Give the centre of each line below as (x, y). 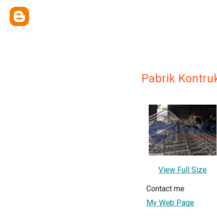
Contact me (165, 189)
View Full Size (183, 170)
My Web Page (170, 203)
